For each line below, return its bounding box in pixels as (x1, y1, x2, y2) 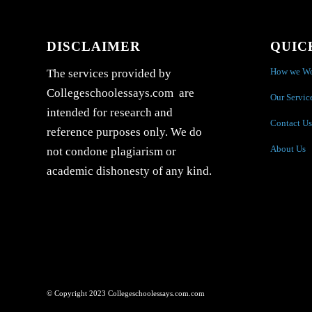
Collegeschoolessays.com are (47, 86, 194, 100)
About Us (270, 143, 306, 155)
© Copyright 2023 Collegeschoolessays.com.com (47, 289, 205, 298)
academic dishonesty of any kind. (47, 164, 212, 178)
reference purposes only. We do (47, 125, 202, 139)
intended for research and (47, 105, 173, 119)
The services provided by (47, 66, 171, 80)
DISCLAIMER (47, 39, 141, 54)
